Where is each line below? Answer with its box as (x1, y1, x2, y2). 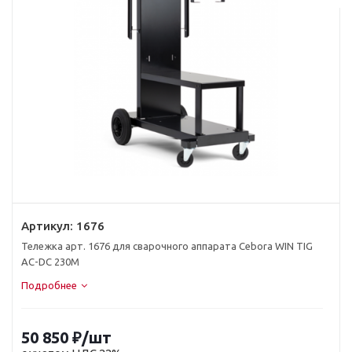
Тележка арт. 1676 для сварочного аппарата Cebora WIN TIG (21, 240, 313, 251)
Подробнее (21, 280, 77, 291)
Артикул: (21, 219, 73, 233)
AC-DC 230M (21, 256, 79, 267)
